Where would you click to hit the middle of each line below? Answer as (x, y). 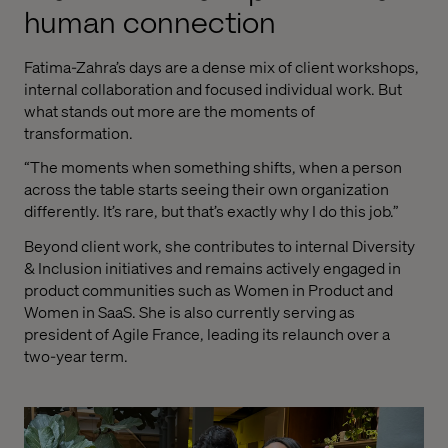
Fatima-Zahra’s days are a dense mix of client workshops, (221, 66)
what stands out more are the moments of (169, 110)
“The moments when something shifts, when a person (213, 167)
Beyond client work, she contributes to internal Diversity (219, 246)
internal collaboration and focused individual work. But (213, 88)
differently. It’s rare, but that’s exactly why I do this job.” (211, 211)
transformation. (78, 132)
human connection (150, 23)
